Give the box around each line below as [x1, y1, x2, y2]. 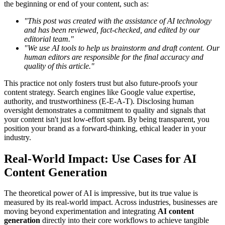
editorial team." [24, 34, 74, 43]
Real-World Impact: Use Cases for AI [4, 152, 196, 165]
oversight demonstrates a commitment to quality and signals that [4, 105, 205, 115]
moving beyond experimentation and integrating [4, 207, 158, 216]
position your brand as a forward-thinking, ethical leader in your [4, 124, 206, 133]
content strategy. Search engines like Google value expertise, [4, 87, 195, 96]
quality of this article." [24, 61, 94, 70]
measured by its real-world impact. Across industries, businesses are [4, 198, 217, 207]
